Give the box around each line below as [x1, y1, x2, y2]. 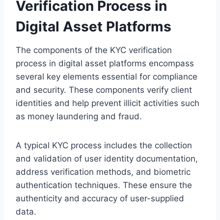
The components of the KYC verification [16, 45, 172, 55]
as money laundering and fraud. [16, 111, 142, 121]
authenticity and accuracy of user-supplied [16, 193, 184, 203]
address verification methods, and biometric [16, 166, 191, 177]
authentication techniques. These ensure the [16, 180, 192, 190]
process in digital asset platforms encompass [16, 58, 194, 68]
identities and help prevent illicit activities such [16, 98, 199, 108]
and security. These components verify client [16, 84, 192, 95]
